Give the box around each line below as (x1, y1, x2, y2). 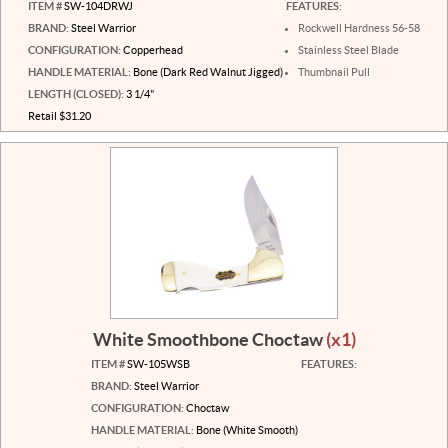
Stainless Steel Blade (298, 43, 399, 56)
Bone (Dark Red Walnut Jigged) (131, 65, 283, 78)
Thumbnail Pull (298, 65, 370, 78)
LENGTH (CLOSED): (28, 87, 124, 100)
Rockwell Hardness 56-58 (298, 21, 420, 34)
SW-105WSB (125, 357, 190, 370)
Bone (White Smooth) (194, 423, 298, 436)
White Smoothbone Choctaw (92, 329, 326, 351)
